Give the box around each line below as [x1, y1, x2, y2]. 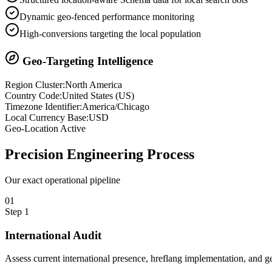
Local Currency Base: [5, 112, 89, 123]
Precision [5, 146, 67, 162]
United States [62, 90, 113, 101]
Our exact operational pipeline [5, 174, 120, 185]
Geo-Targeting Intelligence [19, 55, 153, 68]
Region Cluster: [5, 80, 65, 90]
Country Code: [5, 90, 62, 101]
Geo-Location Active [5, 123, 86, 134]
